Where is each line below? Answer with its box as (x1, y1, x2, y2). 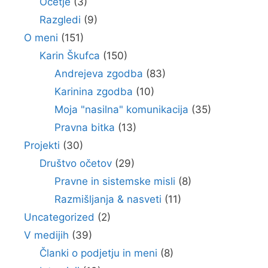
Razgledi (39, 14, 81, 26)
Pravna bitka (54, 121, 115, 133)
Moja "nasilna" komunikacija (54, 103, 188, 115)
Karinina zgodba (54, 86, 133, 98)
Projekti (24, 139, 60, 151)
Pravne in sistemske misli (54, 175, 175, 187)
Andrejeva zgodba (54, 68, 143, 80)
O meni (24, 32, 58, 44)
